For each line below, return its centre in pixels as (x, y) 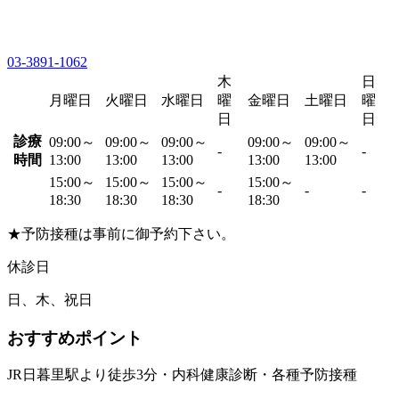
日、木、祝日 (50, 299)
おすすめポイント (75, 338)
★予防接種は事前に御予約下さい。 (121, 233)
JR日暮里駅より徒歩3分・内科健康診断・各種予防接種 (182, 375)
